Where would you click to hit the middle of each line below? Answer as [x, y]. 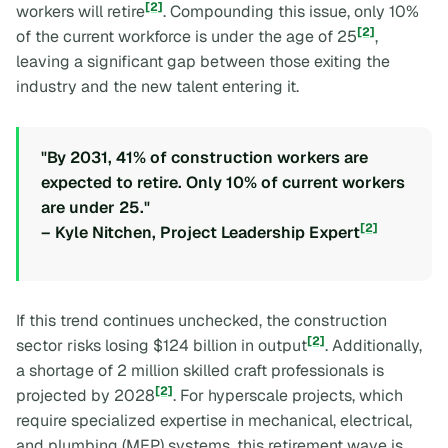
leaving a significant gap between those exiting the [203, 62]
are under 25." [95, 207]
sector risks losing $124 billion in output [161, 346]
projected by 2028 [85, 396]
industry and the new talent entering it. [157, 87]
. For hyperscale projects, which [288, 396]
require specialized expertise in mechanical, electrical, [214, 421]
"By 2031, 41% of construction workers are [204, 157]
